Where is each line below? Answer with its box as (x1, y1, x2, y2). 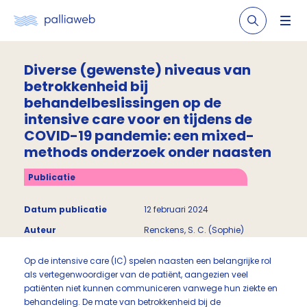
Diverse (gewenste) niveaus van (24, 60, 251, 79)
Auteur (24, 224, 56, 236)
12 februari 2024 (144, 204, 208, 215)
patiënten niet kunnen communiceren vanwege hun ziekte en (24, 282, 278, 294)
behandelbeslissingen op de (24, 93, 221, 112)
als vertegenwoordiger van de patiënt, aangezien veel (24, 269, 248, 280)
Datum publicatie (24, 204, 107, 215)
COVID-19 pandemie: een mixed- (24, 126, 254, 145)
